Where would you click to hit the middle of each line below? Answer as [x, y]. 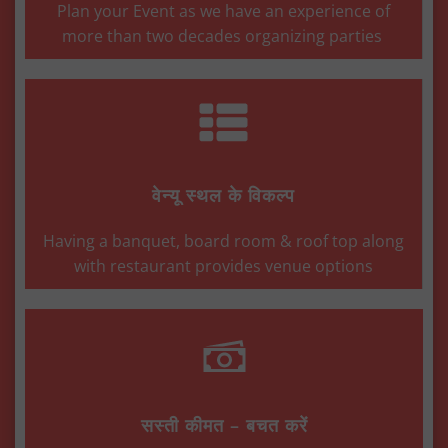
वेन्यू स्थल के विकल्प [223, 194]
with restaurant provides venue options [223, 265]
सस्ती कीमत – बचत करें [224, 424]
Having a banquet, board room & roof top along [223, 240]
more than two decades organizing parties [223, 35]
